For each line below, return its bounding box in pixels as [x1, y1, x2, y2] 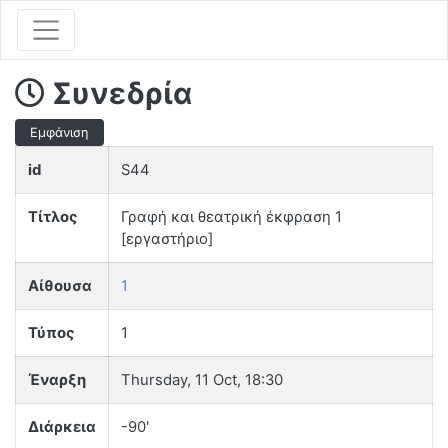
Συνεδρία [45, 74, 192, 111]
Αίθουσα [28, 277, 92, 296]
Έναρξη [28, 371, 86, 390]
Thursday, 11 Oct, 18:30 [121, 371, 283, 390]
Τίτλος [28, 208, 78, 227]
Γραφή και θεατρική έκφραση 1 [121, 208, 342, 227]
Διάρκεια [28, 418, 96, 437]
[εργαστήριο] [121, 230, 213, 249]
